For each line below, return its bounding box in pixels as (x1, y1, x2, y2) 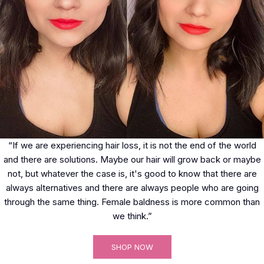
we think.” (112, 210, 152, 222)
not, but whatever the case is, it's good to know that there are (7, 168, 257, 180)
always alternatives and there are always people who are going (5, 182, 259, 194)
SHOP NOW (111, 242, 153, 252)
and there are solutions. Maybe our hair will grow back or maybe (3, 154, 261, 166)
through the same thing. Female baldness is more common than (4, 196, 260, 208)
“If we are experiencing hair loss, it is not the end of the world (8, 140, 256, 151)
